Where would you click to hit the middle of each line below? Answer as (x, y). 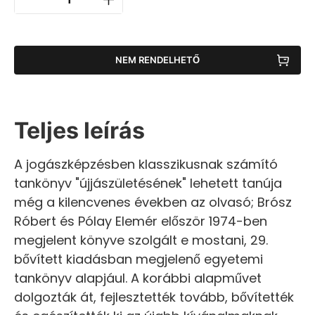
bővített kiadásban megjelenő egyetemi (139, 259)
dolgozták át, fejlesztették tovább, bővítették (154, 297)
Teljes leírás (79, 130)
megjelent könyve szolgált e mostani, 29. (141, 240)
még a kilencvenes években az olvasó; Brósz (153, 202)
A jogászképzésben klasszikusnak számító (146, 164)
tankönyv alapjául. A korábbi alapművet (138, 278)
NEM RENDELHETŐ (157, 60)
